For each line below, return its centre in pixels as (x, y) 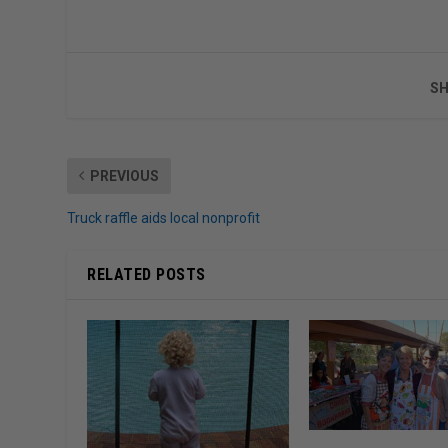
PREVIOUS (125, 175)
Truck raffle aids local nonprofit (164, 217)
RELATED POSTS (146, 274)
